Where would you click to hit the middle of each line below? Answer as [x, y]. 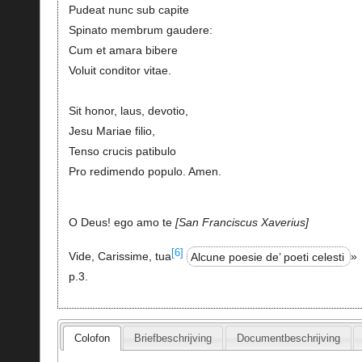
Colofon [92, 338]
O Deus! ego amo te [122, 223]
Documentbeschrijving [288, 338]
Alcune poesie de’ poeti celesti [269, 257]
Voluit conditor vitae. [120, 71]
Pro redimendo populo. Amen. [145, 172]
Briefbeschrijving [173, 338]
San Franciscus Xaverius [242, 223]
